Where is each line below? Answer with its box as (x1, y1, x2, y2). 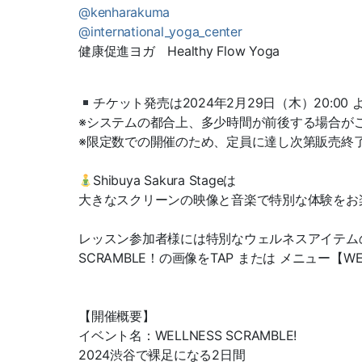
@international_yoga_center (78, 23, 242, 40)
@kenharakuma (78, 4, 170, 21)
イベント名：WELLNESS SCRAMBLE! (78, 327, 297, 344)
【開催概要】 (78, 308, 155, 325)
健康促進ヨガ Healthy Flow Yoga (78, 43, 280, 60)
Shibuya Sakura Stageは (93, 172, 237, 189)
